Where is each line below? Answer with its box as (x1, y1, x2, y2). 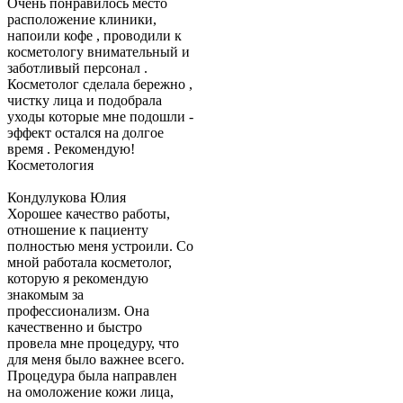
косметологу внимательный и (7, 44, 190, 60)
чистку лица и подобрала (7, 93, 162, 109)
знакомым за (7, 287, 84, 303)
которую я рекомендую (7, 271, 148, 287)
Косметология (7, 157, 94, 174)
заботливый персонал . (7, 60, 148, 76)
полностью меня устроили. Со (7, 238, 193, 255)
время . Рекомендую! (7, 141, 135, 157)
